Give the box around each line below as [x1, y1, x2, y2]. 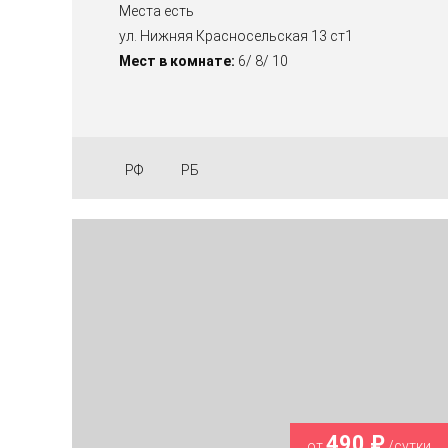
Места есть [119, 3, 194, 20]
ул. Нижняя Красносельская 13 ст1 [119, 28, 353, 45]
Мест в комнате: [119, 53, 235, 70]
